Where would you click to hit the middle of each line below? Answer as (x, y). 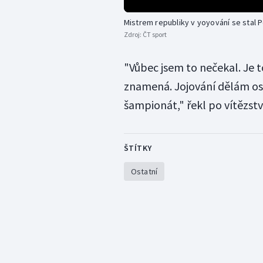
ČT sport (154, 34)
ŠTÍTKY (138, 148)
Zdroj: (133, 34)
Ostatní (144, 171)
